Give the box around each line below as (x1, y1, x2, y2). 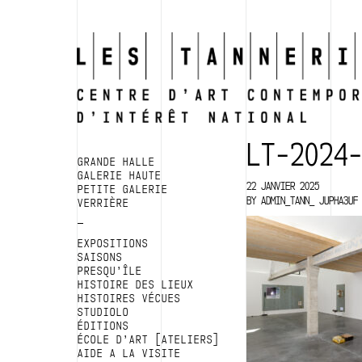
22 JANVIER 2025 (246, 179, 319, 193)
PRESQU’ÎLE (77, 264, 142, 278)
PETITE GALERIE (77, 183, 168, 196)
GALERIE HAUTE (77, 169, 162, 183)
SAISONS (77, 250, 123, 264)
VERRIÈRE (77, 196, 129, 210)
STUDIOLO (77, 305, 129, 319)
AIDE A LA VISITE (77, 347, 181, 360)
